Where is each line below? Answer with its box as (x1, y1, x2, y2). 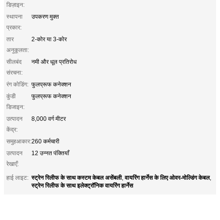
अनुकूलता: (6, 46, 29, 54)
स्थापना (6, 13, 23, 20)
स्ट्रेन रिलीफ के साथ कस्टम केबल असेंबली (31, 172, 122, 182)
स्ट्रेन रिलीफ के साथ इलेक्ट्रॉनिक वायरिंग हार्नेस (31, 180, 133, 190)
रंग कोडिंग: (6, 81, 28, 88)
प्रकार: (6, 24, 22, 31)
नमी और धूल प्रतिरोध (31, 58, 77, 65)
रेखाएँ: (6, 160, 19, 167)
